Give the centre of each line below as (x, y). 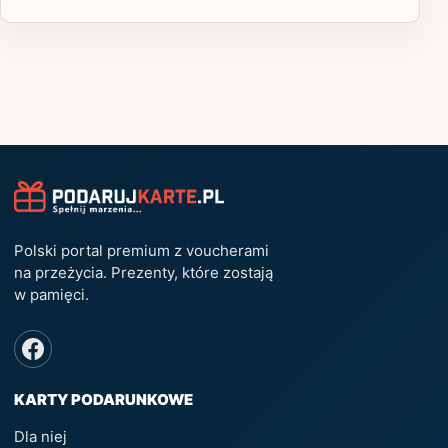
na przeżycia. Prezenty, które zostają (143, 273)
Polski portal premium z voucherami (141, 251)
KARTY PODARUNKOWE (103, 400)
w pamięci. (51, 295)
